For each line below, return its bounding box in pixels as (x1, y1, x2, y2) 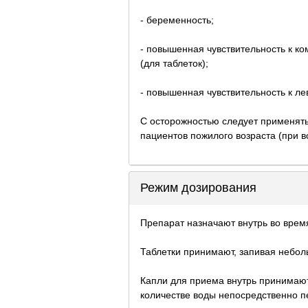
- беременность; (140, 14, 214, 25)
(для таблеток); (140, 57, 208, 69)
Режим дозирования (140, 181, 256, 195)
